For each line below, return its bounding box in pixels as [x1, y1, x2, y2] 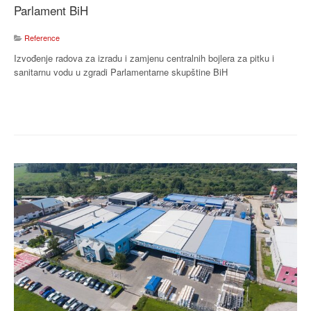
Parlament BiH [14, 1, 88, 19]
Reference [24, 32, 60, 44]
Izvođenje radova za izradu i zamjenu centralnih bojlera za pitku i [14, 51, 274, 65]
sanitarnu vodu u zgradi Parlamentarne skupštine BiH [14, 65, 228, 79]
